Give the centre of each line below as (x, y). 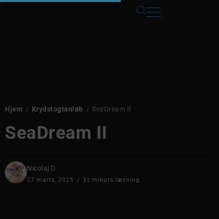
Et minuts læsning (111, 180)
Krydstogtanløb (57, 109)
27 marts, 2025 (51, 180)
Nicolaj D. (42, 168)
